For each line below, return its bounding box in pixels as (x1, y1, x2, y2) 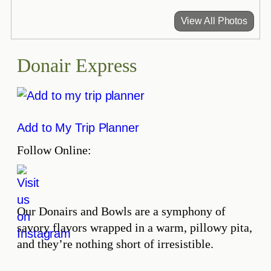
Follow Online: (17, 143, 91, 157)
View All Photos (180, 16, 247, 26)
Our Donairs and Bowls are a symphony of (17, 204, 226, 218)
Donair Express (17, 54, 137, 76)
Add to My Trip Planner (17, 121, 139, 134)
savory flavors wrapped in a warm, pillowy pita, (17, 221, 252, 234)
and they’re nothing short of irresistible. (17, 237, 214, 250)
